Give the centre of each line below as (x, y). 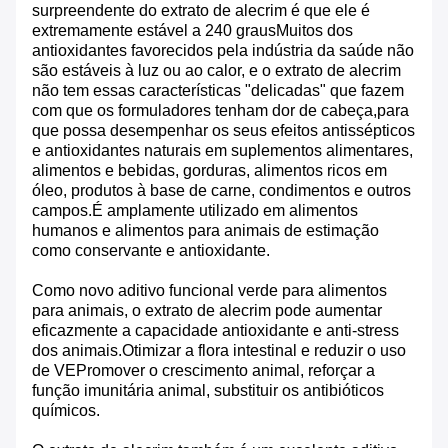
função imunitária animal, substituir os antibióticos (208, 391)
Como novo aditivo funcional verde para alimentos (209, 291)
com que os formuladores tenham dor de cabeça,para (220, 111)
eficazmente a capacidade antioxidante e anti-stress (215, 331)
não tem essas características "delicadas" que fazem (218, 91)
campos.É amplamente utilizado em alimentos (195, 211)
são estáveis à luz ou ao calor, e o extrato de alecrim (216, 71)
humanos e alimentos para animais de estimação (205, 231)
